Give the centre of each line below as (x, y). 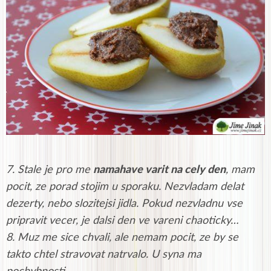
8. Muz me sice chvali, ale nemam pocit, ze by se (122, 238)
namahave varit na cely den (159, 170)
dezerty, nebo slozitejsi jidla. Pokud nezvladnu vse (124, 204)
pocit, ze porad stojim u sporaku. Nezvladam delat (125, 187)
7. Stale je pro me (50, 170)
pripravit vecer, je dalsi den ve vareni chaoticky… (122, 221)
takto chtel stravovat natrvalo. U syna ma (104, 255)
